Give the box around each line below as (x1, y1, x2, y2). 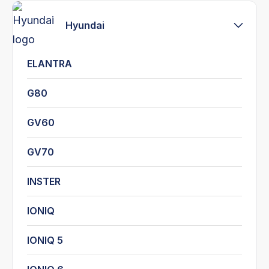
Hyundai (65, 19, 104, 31)
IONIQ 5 (27, 234, 63, 246)
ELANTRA (27, 57, 72, 70)
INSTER (27, 175, 61, 187)
